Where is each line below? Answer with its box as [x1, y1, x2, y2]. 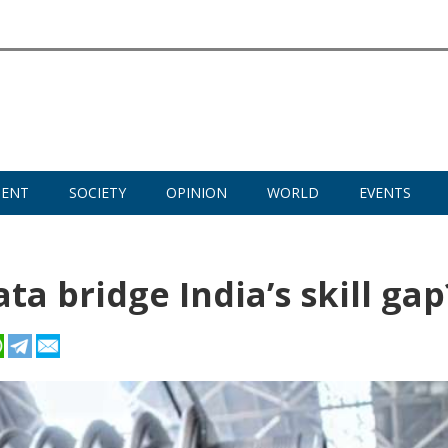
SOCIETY [69, 183, 126, 203]
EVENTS [359, 183, 411, 203]
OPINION [166, 183, 227, 203]
